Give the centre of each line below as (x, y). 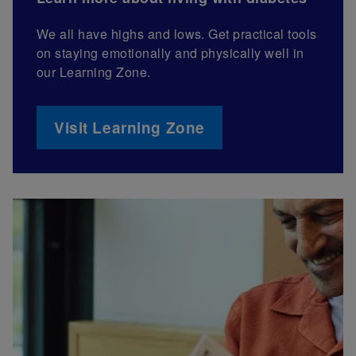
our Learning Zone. (94, 72)
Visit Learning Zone (130, 127)
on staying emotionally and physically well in (170, 52)
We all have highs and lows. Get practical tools (177, 33)
